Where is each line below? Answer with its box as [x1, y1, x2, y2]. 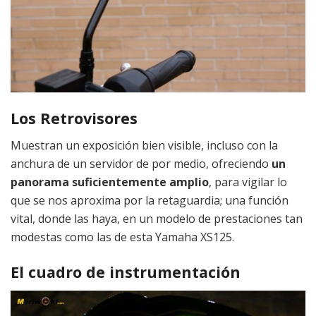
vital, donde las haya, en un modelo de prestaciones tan [11, 211, 303, 227]
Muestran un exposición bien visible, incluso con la [11, 138, 278, 154]
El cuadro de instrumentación [11, 261, 241, 282]
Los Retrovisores [11, 107, 138, 128]
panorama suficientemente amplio [11, 174, 209, 190]
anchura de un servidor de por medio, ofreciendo [11, 156, 269, 172]
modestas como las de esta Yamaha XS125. [11, 229, 234, 245]
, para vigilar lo [209, 174, 287, 190]
